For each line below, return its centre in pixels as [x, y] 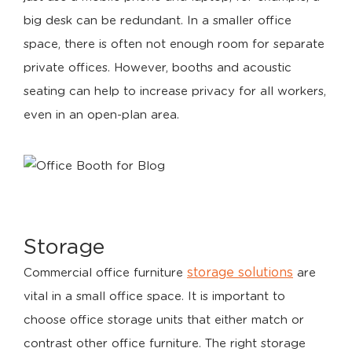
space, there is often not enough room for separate [174, 44]
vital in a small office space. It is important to [154, 297]
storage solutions [240, 273]
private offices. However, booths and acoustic [158, 68]
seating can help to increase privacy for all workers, [175, 92]
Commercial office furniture [105, 273]
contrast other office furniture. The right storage [165, 344]
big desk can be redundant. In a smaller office [158, 21]
